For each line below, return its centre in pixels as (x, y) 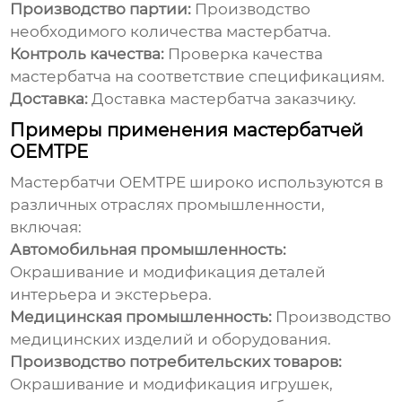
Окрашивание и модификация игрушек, (172, 385)
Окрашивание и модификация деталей (168, 272)
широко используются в (285, 183)
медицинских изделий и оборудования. (171, 340)
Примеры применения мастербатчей (187, 131)
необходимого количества (118, 32)
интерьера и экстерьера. (111, 295)
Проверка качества (244, 54)
